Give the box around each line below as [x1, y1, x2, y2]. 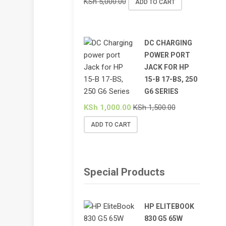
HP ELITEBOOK [144, 202, 194, 211]
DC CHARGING [144, 39, 192, 47]
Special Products [83, 165, 165, 178]
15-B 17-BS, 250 [144, 75, 197, 84]
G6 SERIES [144, 87, 179, 96]
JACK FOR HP [144, 63, 189, 72]
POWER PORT [144, 51, 190, 60]
